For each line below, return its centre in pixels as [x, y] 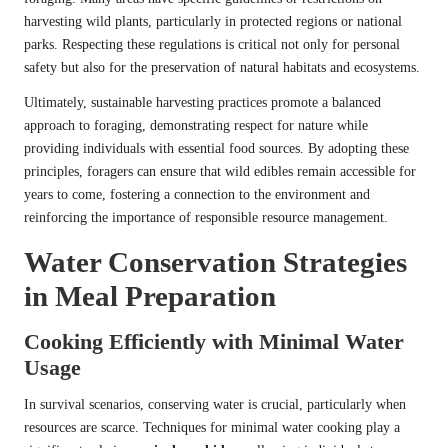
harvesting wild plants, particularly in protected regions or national [213, 22]
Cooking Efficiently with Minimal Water [214, 342]
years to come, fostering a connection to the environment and [197, 195]
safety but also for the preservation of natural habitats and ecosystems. [222, 68]
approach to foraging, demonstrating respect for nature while [196, 126]
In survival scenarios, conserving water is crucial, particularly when [215, 405]
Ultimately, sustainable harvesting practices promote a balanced [202, 103]
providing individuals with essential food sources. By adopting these [216, 149]
